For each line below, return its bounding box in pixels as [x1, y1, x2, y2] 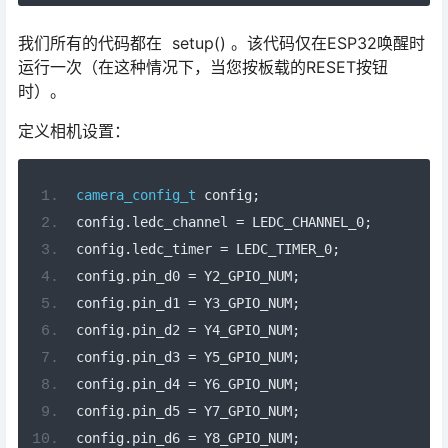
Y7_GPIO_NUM [195, 402, 292, 419]
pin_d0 [131, 267, 188, 284]
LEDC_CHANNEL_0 [243, 213, 364, 230]
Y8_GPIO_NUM [195, 429, 292, 446]
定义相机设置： [18, 121, 130, 142]
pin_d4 [131, 375, 188, 392]
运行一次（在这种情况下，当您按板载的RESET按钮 [18, 57, 388, 78]
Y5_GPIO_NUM [195, 348, 292, 365]
